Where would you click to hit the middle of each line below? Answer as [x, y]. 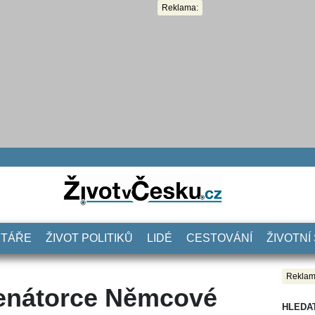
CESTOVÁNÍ [219, 238]
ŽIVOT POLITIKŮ [89, 238]
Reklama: [180, 8]
